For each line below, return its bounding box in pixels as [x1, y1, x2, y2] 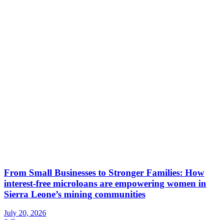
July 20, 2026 [4, 209, 46, 218]
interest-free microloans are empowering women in [4, 178, 206, 189]
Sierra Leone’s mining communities [4, 189, 145, 199]
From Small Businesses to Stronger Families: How [4, 167, 204, 178]
